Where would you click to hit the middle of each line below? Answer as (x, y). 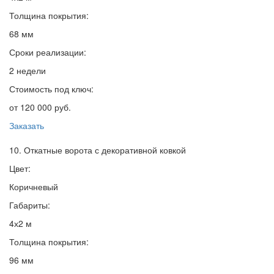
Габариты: (30, 205)
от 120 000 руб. (40, 107)
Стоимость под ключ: (51, 89)
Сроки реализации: (48, 52)
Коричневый (34, 187)
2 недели (28, 71)
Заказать (27, 126)
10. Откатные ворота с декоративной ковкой (98, 150)
